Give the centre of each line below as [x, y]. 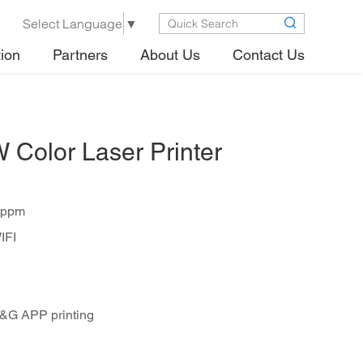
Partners [80, 56]
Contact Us [269, 56]
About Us [170, 56]
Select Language [73, 23]
